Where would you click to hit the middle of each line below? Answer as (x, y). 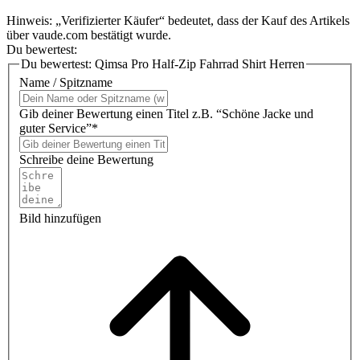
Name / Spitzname (66, 83)
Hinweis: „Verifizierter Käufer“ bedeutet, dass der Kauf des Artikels (178, 20)
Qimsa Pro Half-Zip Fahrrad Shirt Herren (200, 63)
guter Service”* (59, 129)
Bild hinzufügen (60, 219)
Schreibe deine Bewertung (86, 160)
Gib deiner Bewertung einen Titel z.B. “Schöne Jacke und (166, 114)
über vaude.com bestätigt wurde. (89, 35)
